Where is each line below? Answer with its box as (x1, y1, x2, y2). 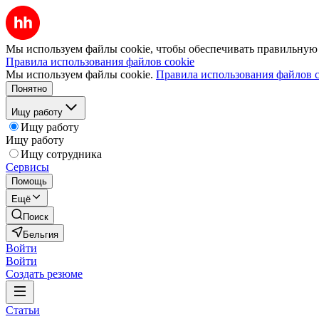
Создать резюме (6, 268, 83, 280)
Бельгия (23, 229, 58, 240)
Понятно (11, 83, 47, 94)
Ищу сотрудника (21, 148, 102, 160)
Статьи (6, 304, 40, 316)
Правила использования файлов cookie (6, 56, 194, 68)
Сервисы (6, 161, 49, 173)
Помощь (11, 176, 47, 187)
